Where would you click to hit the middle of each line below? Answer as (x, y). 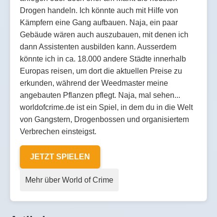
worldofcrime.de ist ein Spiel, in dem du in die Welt (106, 107)
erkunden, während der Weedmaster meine (94, 83)
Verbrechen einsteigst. (58, 131)
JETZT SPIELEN (60, 157)
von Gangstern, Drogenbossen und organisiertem (104, 119)
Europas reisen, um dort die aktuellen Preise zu (101, 71)
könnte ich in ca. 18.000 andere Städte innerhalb (103, 59)
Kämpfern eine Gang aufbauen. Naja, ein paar (99, 22)
